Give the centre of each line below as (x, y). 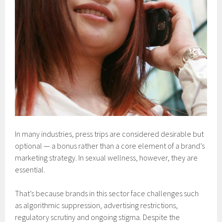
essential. (30, 170)
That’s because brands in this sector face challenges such (107, 194)
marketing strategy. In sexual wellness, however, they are (107, 158)
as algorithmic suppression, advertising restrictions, (97, 205)
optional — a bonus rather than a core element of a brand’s (110, 146)
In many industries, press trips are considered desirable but (110, 134)
